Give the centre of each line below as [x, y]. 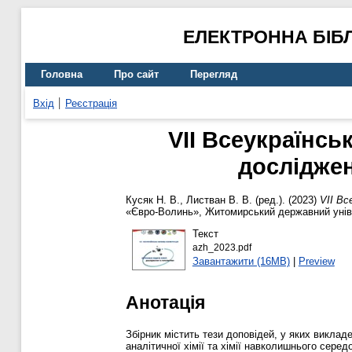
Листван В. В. [219, 200]
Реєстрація [91, 103]
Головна [62, 75]
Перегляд [214, 75]
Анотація [165, 302]
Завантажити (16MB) [241, 261]
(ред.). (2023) [286, 200]
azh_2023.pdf [222, 247]
